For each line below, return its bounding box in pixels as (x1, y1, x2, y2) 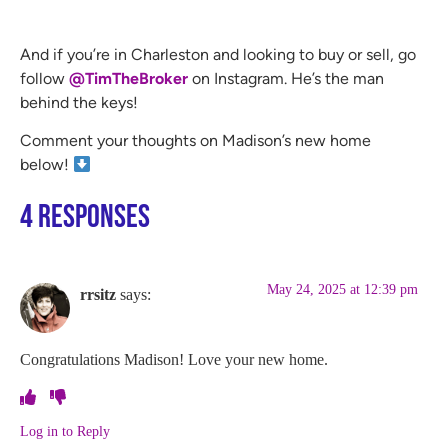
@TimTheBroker (69, 68, 188, 88)
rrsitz (80, 286, 116, 304)
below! (20, 154, 73, 174)
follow (20, 68, 69, 88)
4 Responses (20, 198, 150, 238)
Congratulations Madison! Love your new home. (20, 350, 328, 368)
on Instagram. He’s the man (192, 68, 384, 88)
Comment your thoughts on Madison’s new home (20, 130, 371, 150)
